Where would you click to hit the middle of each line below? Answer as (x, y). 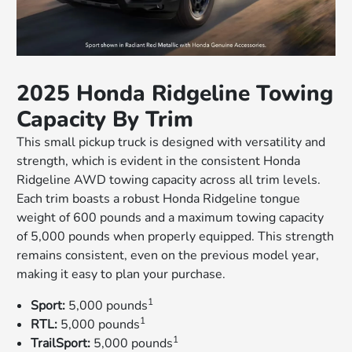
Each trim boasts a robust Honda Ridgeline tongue (159, 198)
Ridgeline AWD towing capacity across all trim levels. (169, 180)
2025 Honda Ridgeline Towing (175, 93)
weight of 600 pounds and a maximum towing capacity (170, 217)
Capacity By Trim (105, 119)
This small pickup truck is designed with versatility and (171, 142)
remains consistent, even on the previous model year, (168, 255)
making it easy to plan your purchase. (121, 274)
